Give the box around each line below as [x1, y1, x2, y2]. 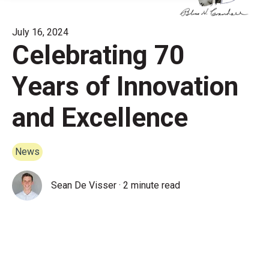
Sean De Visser [51, 179, 117, 191]
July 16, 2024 [12, 26, 68, 38]
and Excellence [12, 101, 188, 133]
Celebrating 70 [12, 39, 184, 71]
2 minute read [123, 179, 181, 191]
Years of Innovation [12, 70, 238, 102]
